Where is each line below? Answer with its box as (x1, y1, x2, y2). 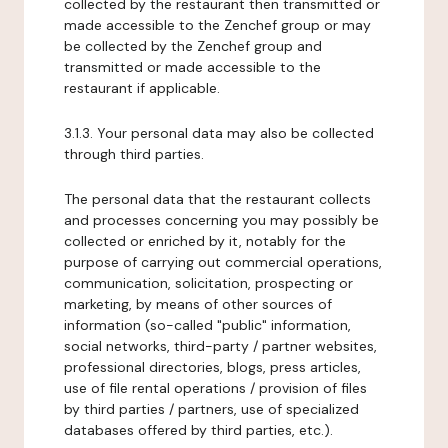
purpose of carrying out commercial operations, (64, 253, 382, 271)
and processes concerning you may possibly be (64, 211, 379, 229)
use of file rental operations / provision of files (64, 379, 367, 397)
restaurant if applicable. (64, 79, 220, 97)
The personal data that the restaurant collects (64, 190, 371, 208)
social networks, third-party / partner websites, (64, 337, 377, 355)
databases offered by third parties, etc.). (64, 421, 333, 439)
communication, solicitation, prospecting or (64, 274, 353, 292)
